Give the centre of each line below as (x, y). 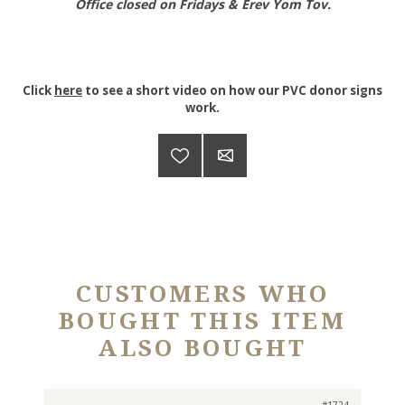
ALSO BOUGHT (202, 348)
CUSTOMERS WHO (202, 294)
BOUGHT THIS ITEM (202, 321)
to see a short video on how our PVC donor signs (232, 91)
